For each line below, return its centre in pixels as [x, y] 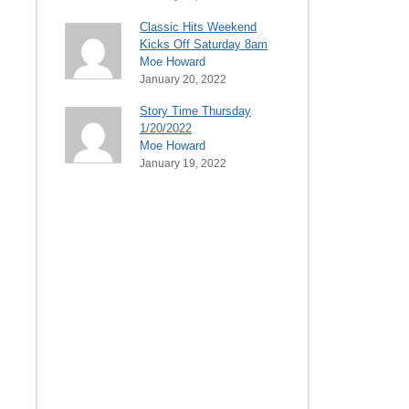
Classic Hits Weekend [198, 26]
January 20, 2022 [183, 79]
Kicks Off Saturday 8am [204, 44]
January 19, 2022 [183, 163]
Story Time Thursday [195, 110]
